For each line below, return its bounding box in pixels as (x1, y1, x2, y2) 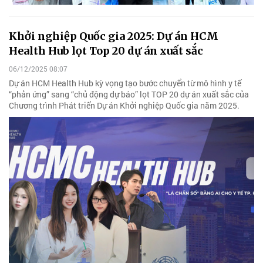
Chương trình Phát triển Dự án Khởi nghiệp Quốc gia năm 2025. (9, 99, 240, 111)
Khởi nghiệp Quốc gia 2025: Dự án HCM (9, 29, 218, 43)
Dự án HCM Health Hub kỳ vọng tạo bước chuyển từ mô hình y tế (9, 77, 241, 89)
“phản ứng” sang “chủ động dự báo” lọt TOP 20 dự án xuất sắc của (9, 88, 249, 100)
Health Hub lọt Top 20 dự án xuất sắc (9, 43, 203, 58)
